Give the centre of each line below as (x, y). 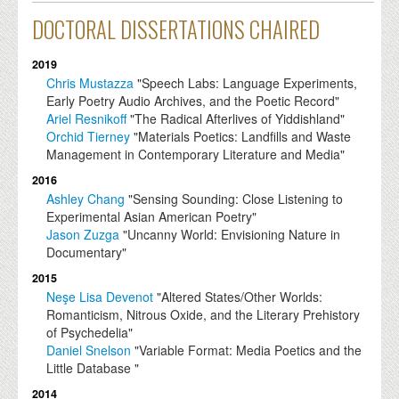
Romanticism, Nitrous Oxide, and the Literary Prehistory (204, 315)
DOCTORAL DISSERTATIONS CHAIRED (176, 30)
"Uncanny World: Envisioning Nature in (230, 235)
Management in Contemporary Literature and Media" (196, 155)
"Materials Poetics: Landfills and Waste (241, 137)
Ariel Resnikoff (87, 119)
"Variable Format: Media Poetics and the (247, 350)
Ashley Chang (86, 199)
